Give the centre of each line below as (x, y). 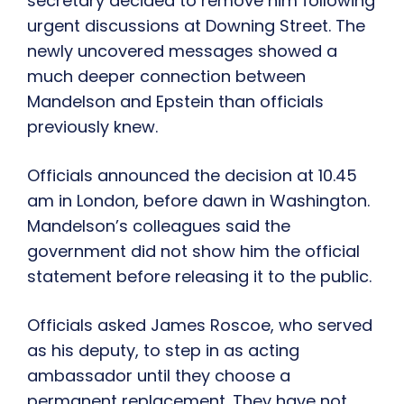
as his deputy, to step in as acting (163, 351)
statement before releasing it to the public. (199, 277)
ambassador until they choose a (159, 376)
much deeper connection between (166, 77)
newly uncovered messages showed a (182, 51)
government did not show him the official (193, 252)
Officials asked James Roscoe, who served (200, 326)
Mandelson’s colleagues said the (159, 226)
